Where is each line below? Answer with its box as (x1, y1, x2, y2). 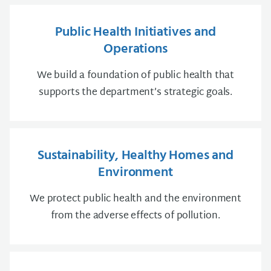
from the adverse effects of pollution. (51, 207, 220, 225)
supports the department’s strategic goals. (38, 84, 233, 102)
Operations (103, 39, 168, 60)
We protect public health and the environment (30, 191, 241, 208)
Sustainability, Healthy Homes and (38, 145, 233, 166)
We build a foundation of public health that (36, 67, 235, 85)
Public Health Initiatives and (55, 22, 216, 43)
